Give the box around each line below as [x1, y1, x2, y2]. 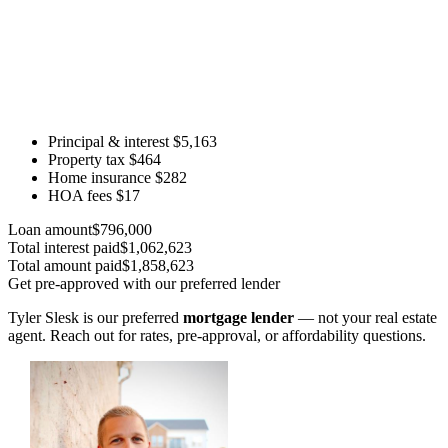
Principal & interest [48, 133, 169, 151]
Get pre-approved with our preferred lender [8, 275, 280, 293]
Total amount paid [8, 257, 122, 275]
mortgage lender [183, 309, 294, 327]
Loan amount [8, 221, 92, 239]
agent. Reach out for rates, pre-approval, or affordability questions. [8, 327, 426, 345]
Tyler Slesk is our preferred [8, 309, 183, 327]
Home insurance [48, 169, 151, 187]
